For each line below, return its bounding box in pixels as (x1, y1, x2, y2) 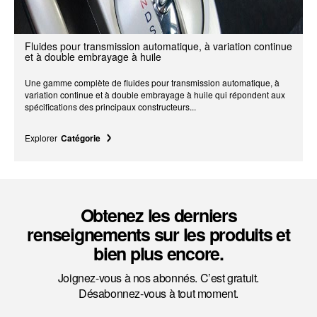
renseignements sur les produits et (27, 221, 290, 247)
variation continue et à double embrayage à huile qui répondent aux (25, 88, 285, 100)
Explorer (25, 131, 57, 144)
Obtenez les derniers (80, 202, 237, 228)
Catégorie (61, 131, 100, 144)
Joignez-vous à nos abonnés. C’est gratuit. (57, 269, 260, 286)
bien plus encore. (93, 240, 224, 266)
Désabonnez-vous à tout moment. (78, 284, 238, 301)
